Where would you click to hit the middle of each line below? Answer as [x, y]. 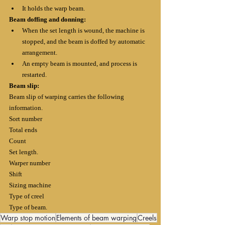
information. [26, 107]
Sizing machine [30, 185]
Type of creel [27, 196]
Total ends [23, 130]
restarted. [34, 74]
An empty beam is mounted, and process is [80, 63]
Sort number [26, 119]
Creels [147, 217]
